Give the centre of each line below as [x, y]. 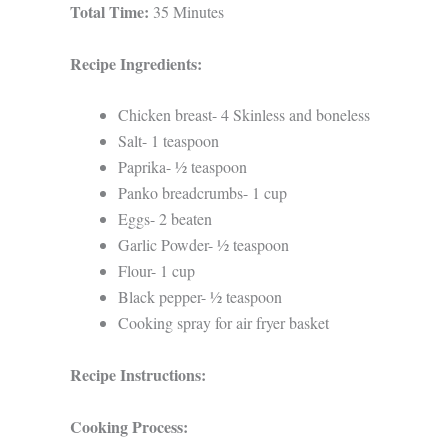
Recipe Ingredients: [136, 63]
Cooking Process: [129, 426]
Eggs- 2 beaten [165, 219]
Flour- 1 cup [156, 271]
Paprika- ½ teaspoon [182, 167]
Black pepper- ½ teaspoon [200, 297]
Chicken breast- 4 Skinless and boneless [244, 115]
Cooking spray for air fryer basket [223, 323]
